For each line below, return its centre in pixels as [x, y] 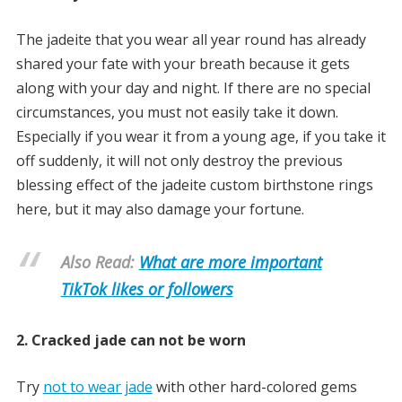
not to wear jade [97, 387]
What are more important [230, 262]
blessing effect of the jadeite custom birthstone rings [194, 185]
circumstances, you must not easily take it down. [177, 113]
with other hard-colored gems [254, 387]
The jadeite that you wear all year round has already [191, 40]
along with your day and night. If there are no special [193, 88]
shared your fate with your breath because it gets [183, 64]
